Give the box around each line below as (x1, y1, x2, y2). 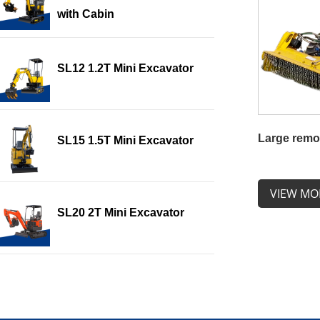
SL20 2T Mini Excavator (57, 206, 184, 219)
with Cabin (57, 8, 114, 21)
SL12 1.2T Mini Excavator (57, 62, 194, 75)
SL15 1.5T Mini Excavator (57, 134, 194, 147)
